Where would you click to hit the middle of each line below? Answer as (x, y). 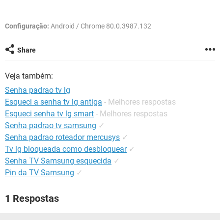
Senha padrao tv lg (38, 90)
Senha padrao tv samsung (51, 125)
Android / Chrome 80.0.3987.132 (100, 26)
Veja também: (29, 76)
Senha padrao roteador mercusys (62, 137)
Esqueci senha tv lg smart (49, 114)
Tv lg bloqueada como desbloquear (66, 149)
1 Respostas (32, 198)
